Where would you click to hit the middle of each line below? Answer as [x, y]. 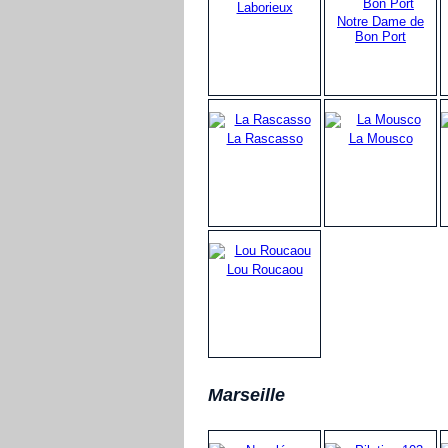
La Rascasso [264, 138]
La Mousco [380, 138]
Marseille [246, 394]
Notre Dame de [380, 21]
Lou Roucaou [264, 269]
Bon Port [380, 36]
